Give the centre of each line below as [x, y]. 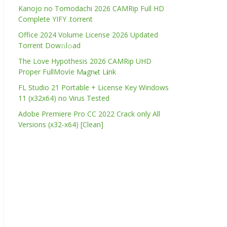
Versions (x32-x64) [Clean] [61, 124]
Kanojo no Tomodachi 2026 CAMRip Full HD [91, 8]
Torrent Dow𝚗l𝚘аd [49, 45]
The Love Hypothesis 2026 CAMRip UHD [85, 61]
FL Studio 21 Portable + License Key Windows [93, 87]
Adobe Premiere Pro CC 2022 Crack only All [89, 114]
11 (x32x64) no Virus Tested [64, 98]
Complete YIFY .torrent [55, 19]
